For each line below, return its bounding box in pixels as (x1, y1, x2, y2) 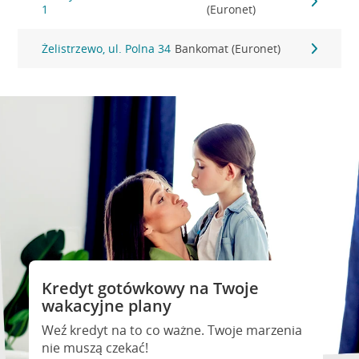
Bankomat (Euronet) (175, 41, 281, 56)
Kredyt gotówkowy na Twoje (41, 277, 259, 299)
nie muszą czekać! (41, 339, 148, 357)
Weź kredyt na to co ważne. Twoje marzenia (41, 321, 302, 339)
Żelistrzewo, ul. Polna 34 (42, 41, 171, 56)
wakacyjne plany (41, 295, 171, 317)
